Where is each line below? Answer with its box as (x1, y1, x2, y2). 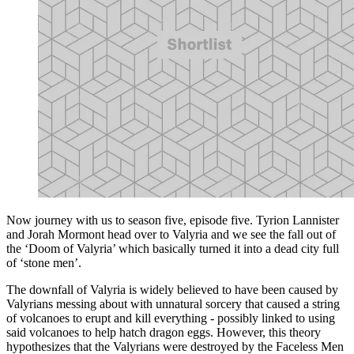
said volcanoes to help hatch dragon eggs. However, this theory (6, 325, 321, 339)
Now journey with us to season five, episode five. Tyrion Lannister (6, 213, 339, 227)
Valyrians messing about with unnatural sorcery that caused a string (6, 296, 340, 311)
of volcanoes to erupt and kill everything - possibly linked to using (6, 311, 335, 325)
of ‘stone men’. (6, 255, 81, 269)
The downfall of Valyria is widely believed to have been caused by (6, 282, 338, 296)
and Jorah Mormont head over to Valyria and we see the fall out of (6, 227, 336, 241)
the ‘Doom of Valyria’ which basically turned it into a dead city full (6, 241, 339, 255)
